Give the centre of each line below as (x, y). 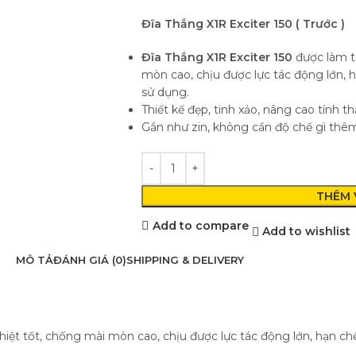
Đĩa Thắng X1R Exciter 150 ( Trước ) (244, 24)
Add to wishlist (307, 232)
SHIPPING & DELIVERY (185, 259)
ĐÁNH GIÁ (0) (89, 259)
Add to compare (200, 225)
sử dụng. (165, 93)
